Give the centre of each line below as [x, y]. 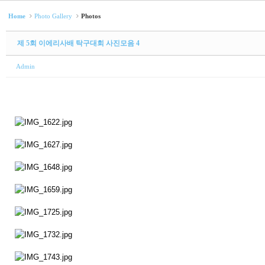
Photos [91, 16]
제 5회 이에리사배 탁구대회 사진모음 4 [78, 43]
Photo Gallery [53, 16]
